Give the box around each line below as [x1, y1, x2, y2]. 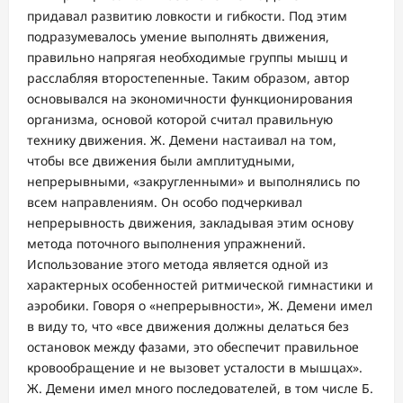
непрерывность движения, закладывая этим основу [27, 213, 354, 231]
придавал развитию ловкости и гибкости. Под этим [27, 6, 347, 24]
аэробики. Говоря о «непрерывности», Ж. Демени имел [27, 296, 372, 314]
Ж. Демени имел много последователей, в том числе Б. [27, 379, 373, 397]
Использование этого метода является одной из [27, 255, 328, 273]
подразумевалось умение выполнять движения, [27, 27, 329, 45]
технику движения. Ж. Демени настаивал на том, [27, 130, 336, 148]
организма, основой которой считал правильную [27, 110, 333, 128]
